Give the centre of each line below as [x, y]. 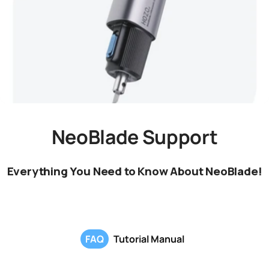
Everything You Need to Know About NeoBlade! [134, 171]
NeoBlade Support [134, 137]
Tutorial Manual [149, 239]
